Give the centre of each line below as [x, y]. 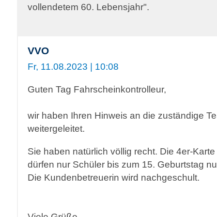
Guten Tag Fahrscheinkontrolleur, [97, 89]
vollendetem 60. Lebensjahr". [88, 7]
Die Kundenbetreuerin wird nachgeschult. [114, 177]
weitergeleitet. [56, 128]
